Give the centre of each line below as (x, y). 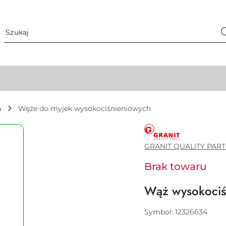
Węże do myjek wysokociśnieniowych (84, 108)
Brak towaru (176, 166)
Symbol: (160, 212)
